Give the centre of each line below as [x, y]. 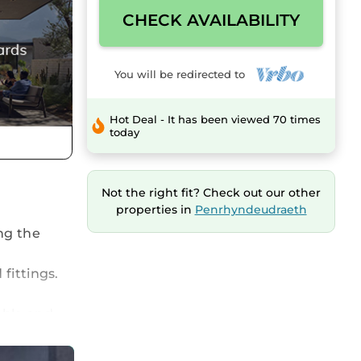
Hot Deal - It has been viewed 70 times [216, 120]
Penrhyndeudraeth [251, 210]
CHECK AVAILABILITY [211, 20]
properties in [155, 210]
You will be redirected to [183, 74]
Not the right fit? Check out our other [211, 193]
